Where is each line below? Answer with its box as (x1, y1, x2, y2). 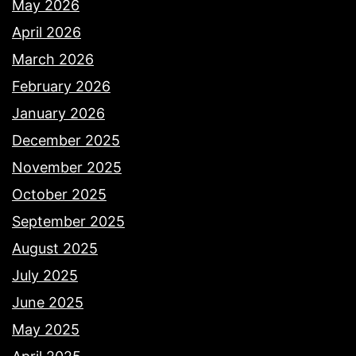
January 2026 (12, 105, 105, 122)
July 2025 (12, 267, 78, 284)
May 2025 (12, 321, 79, 339)
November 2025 (12, 159, 122, 176)
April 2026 (12, 24, 81, 41)
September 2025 (12, 213, 125, 230)
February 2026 (12, 78, 110, 95)
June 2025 (12, 294, 83, 311)
